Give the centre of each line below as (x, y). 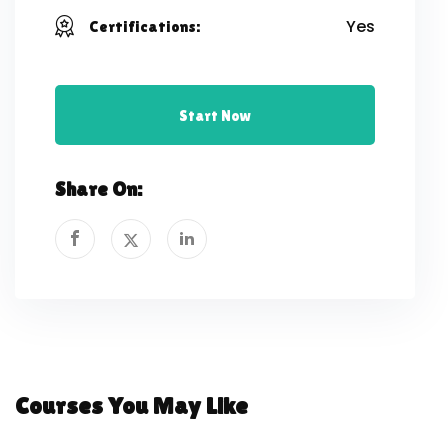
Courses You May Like (131, 405)
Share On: (98, 189)
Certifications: (144, 26)
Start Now (215, 115)
